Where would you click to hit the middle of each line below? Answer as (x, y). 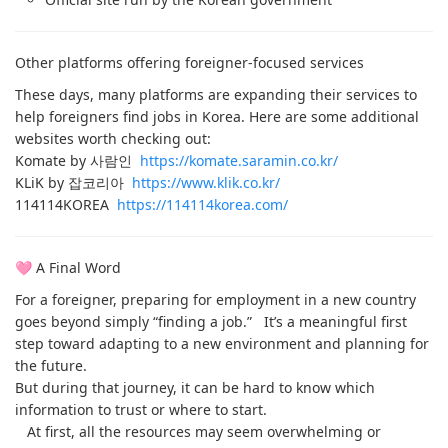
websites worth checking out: (113, 138)
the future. (51, 365)
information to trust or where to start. (141, 409)
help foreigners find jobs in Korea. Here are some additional (217, 116)
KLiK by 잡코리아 (73, 182)
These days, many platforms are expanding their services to (216, 94)
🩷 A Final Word (68, 267)
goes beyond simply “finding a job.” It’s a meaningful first (211, 321)
